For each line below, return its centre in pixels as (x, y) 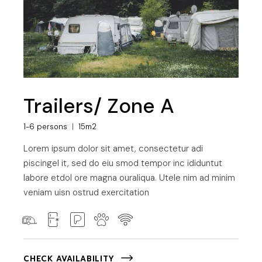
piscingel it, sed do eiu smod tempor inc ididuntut (123, 163)
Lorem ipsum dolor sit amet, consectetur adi (113, 149)
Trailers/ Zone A (99, 106)
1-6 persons (46, 127)
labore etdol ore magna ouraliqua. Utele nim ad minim (130, 178)
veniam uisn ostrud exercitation (87, 193)
